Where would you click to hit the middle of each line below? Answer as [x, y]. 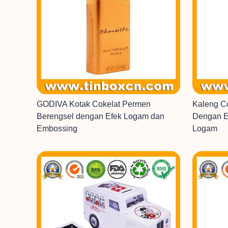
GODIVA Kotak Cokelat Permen [94, 104]
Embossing [57, 129]
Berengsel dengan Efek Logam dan [101, 116]
